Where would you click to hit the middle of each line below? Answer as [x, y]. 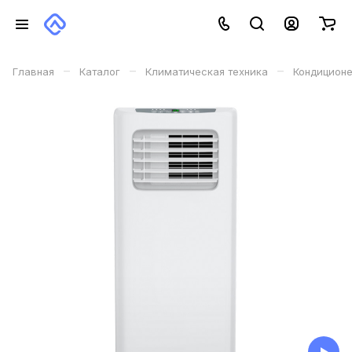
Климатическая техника [207, 71]
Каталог [100, 71]
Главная [33, 71]
